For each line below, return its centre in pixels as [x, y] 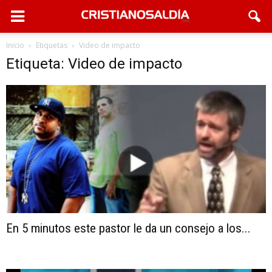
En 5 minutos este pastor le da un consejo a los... [128, 229]
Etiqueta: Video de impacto [94, 64]
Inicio [15, 45]
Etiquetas [52, 45]
